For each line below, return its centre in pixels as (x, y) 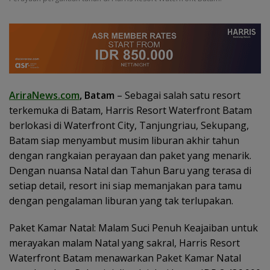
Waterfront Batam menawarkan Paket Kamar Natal (125, 258)
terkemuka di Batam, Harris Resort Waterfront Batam (130, 111)
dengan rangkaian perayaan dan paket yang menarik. (130, 156)
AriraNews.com (44, 96)
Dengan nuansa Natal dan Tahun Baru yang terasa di (130, 171)
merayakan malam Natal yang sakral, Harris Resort (124, 243)
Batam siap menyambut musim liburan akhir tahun (124, 141)
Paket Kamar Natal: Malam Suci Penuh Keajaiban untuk (133, 228)
